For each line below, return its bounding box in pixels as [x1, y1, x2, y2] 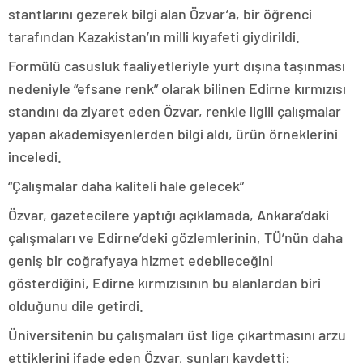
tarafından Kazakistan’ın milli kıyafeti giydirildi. [8, 28, 300, 45]
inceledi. [8, 147, 62, 165]
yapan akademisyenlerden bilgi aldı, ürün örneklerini [8, 125, 338, 143]
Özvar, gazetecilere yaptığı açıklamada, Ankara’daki [8, 206, 329, 224]
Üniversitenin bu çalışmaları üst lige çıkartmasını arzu [8, 326, 346, 344]
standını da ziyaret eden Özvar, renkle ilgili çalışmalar [8, 102, 341, 120]
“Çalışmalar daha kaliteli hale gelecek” [8, 177, 244, 194]
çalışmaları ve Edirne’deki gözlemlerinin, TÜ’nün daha [8, 228, 343, 246]
